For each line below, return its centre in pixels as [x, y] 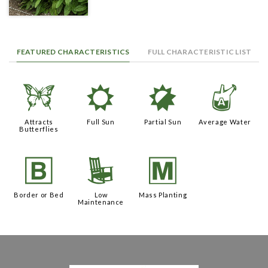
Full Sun [101, 121]
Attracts [39, 121]
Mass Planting [163, 195]
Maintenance [101, 202]
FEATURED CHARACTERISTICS [73, 52]
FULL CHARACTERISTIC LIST [200, 52]
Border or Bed [39, 195]
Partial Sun [163, 121]
